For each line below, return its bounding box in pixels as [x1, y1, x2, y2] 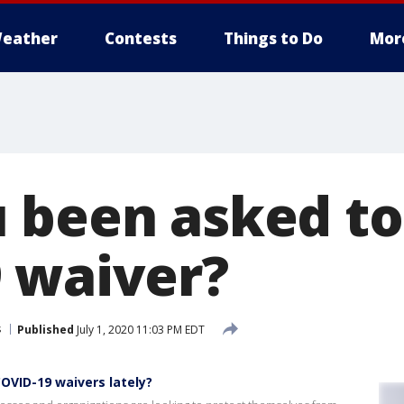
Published [17, 321, 74, 337]
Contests [105, 28, 177, 49]
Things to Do [224, 28, 323, 49]
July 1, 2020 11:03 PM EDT [74, 321, 205, 337]
